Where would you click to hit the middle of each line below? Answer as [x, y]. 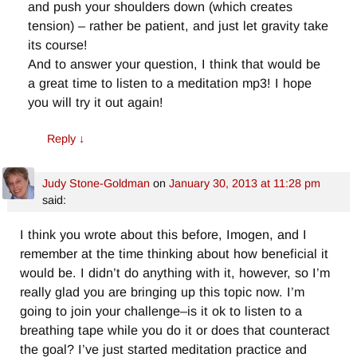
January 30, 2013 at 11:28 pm [244, 184]
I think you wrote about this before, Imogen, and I [164, 235]
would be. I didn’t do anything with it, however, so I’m [175, 273]
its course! [58, 44]
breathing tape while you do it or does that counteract [175, 330]
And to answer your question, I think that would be [175, 63]
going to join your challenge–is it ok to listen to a [161, 311]
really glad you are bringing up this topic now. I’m [163, 292]
